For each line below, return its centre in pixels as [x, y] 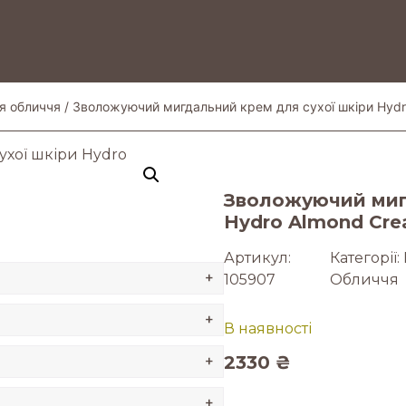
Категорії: [366, 257]
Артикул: [257, 257]
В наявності [267, 328]
